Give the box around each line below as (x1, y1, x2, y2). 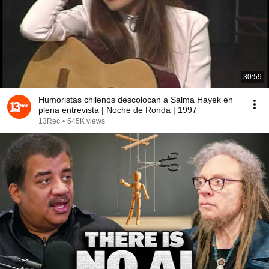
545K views (67, 117, 105, 125)
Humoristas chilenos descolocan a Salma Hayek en (38, 95, 233, 104)
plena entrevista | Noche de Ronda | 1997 (38, 105, 197, 115)
